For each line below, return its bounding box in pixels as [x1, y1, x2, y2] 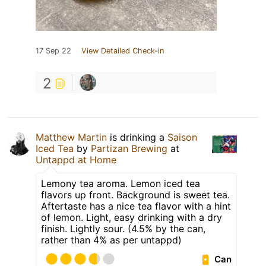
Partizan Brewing [91, 142, 167, 155]
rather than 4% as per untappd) [41, 234, 182, 246]
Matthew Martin [36, 131, 107, 144]
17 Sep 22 [36, 46, 71, 56]
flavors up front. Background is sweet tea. [41, 189, 230, 201]
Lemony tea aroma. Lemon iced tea [41, 178, 200, 190]
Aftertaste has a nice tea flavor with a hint [41, 200, 231, 213]
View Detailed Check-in [81, 46, 164, 56]
